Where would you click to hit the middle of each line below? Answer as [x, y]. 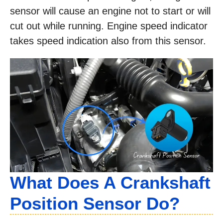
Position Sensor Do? [95, 203]
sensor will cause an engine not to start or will [110, 11]
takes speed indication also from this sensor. [108, 41]
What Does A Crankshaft [110, 182]
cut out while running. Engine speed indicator [109, 26]
